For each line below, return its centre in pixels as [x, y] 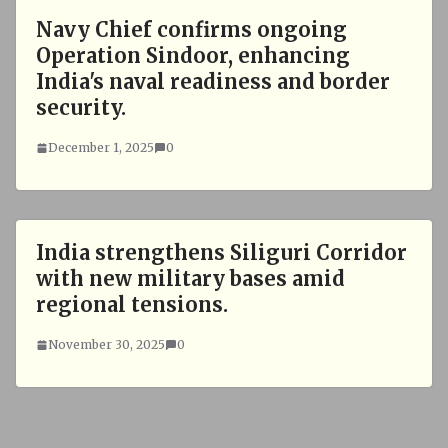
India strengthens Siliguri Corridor [221, 252]
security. [81, 107]
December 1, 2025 [101, 147]
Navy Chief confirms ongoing [191, 29]
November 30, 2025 [106, 344]
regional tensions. [132, 304]
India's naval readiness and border [213, 81]
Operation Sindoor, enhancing [193, 55]
